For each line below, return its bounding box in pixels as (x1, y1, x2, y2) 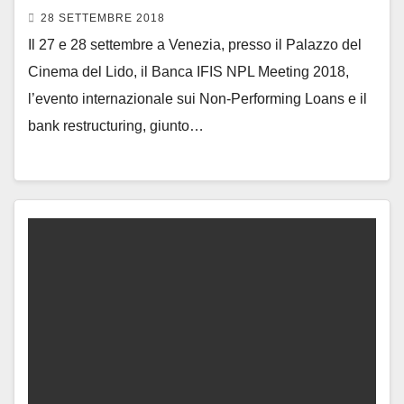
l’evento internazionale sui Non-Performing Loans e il (28, 90, 367, 106)
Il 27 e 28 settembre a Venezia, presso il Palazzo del (28, 36, 362, 52)
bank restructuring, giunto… (28, 117, 204, 133)
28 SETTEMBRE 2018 (41, 11, 165, 24)
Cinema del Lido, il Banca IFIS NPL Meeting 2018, (28, 63, 349, 79)
